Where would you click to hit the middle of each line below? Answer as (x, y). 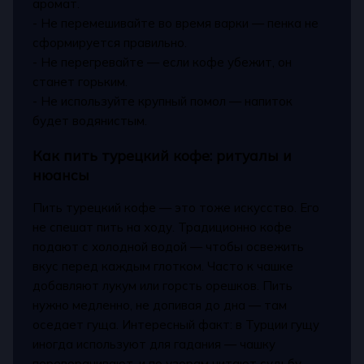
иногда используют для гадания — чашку (154, 344)
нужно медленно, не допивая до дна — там (160, 305)
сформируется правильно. (110, 43)
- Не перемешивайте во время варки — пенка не (176, 24)
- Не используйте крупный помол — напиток (163, 102)
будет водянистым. (90, 121)
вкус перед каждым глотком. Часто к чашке (163, 266)
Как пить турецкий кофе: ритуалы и (162, 155)
